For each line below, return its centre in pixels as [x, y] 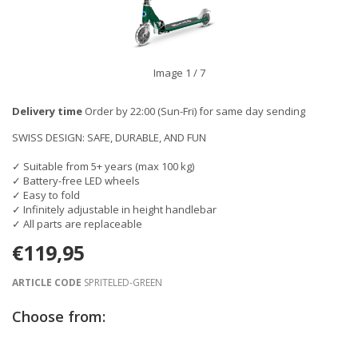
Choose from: [59, 316]
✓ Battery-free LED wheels [76, 181]
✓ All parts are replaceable [77, 224]
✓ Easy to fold [46, 195]
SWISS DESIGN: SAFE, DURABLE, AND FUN [109, 137]
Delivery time [47, 111]
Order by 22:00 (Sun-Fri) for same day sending [194, 111]
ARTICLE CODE [47, 282]
